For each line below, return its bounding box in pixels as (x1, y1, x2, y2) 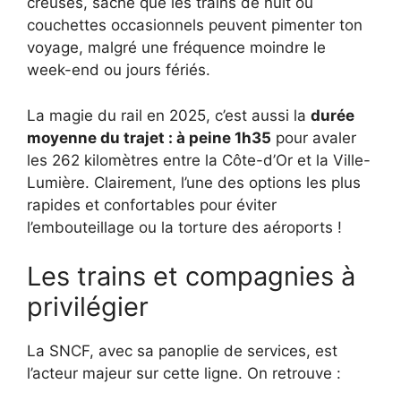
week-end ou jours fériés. (27, 61, 210, 80)
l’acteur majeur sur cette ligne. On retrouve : (27, 364, 341, 383)
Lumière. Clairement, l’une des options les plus (27, 173, 361, 192)
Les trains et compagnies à (27, 260, 355, 293)
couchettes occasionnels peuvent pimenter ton (27, 16, 363, 35)
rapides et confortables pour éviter (27, 195, 277, 214)
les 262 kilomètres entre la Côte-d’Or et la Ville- (27, 150, 371, 169)
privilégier (27, 291, 149, 323)
